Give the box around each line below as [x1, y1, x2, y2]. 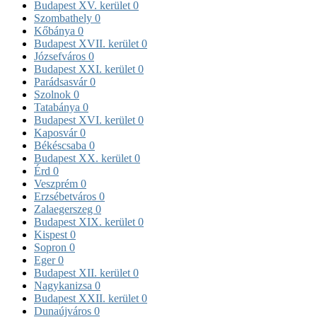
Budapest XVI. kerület [34, 113, 138, 126]
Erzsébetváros [34, 190, 99, 202]
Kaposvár [34, 126, 80, 139]
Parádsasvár [34, 75, 90, 88]
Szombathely [34, 11, 95, 24]
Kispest [34, 228, 70, 241]
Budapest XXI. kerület [34, 62, 138, 75]
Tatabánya [34, 100, 83, 113]
